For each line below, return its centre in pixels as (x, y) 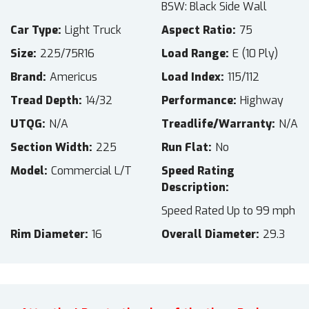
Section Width (50, 148)
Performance (197, 101)
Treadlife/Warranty (217, 124)
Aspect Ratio (197, 30)
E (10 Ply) (255, 54)
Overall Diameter (209, 235)
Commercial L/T (91, 171)
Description (193, 188)
